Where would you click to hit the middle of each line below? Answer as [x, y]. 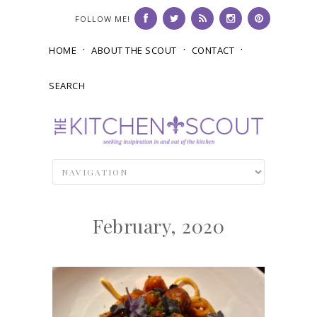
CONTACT [213, 50]
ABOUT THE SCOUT [134, 50]
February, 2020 [158, 226]
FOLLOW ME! [103, 19]
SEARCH [67, 86]
